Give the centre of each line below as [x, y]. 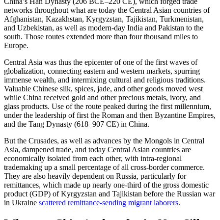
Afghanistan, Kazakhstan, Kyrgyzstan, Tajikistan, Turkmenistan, [104, 19]
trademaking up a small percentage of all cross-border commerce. [104, 167]
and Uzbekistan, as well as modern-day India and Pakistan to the [104, 27]
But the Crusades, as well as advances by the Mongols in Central [104, 140]
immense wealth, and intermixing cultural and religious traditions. [105, 80]
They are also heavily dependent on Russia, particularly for [95, 176]
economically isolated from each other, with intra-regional [93, 158]
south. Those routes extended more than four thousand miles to [101, 36]
